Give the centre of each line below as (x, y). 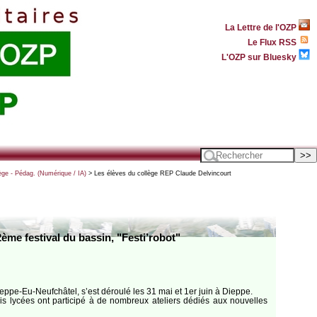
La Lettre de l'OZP (262, 27)
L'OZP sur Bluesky (260, 57)
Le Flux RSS (273, 42)
